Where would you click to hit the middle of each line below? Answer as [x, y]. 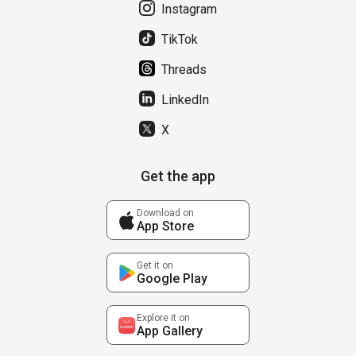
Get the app [178, 176]
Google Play [172, 278]
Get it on [155, 265]
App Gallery [170, 331]
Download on [165, 213]
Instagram [189, 10]
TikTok [180, 40]
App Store [165, 226]
